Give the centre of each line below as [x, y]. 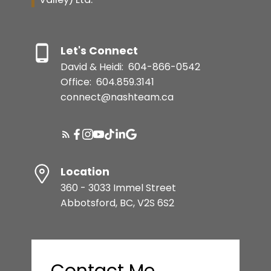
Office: [77, 82]
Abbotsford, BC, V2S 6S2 [117, 203]
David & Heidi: [93, 67]
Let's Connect [99, 51]
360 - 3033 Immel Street [118, 188]
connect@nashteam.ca [117, 97]
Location [85, 172]
